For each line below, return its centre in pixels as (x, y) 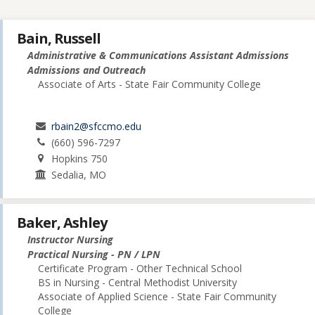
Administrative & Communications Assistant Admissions (158, 56)
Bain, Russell (59, 39)
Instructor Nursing (70, 240)
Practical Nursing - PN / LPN (94, 255)
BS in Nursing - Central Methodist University (137, 283)
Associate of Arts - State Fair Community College (149, 84)
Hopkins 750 (80, 159)
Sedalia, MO (79, 175)
